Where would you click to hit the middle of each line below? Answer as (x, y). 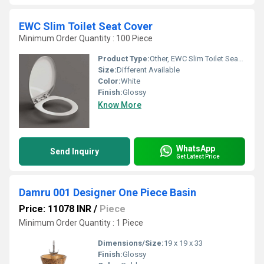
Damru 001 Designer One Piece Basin (108, 192)
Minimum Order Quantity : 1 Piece (81, 223)
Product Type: (124, 59)
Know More (120, 105)
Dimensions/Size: (131, 243)
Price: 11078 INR (55, 209)
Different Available (148, 70)
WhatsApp (196, 148)
